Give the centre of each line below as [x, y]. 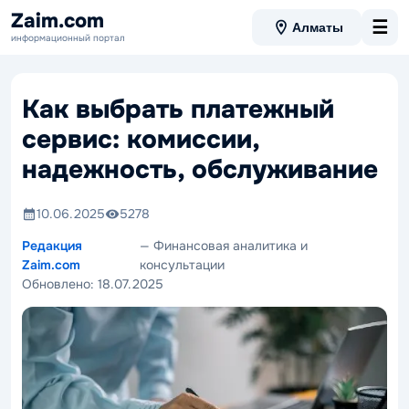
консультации [183, 265]
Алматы [318, 27]
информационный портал [68, 37]
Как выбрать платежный [178, 110]
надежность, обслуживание [200, 170]
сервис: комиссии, [141, 140]
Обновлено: [60, 284]
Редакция [52, 246]
